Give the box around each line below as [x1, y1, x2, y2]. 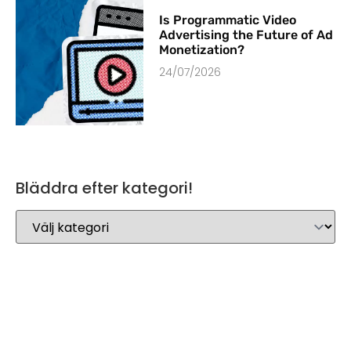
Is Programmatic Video [159, 13, 297, 28]
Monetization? [159, 42, 245, 58]
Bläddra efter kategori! [16, 176, 193, 199]
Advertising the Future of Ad [159, 27, 334, 43]
